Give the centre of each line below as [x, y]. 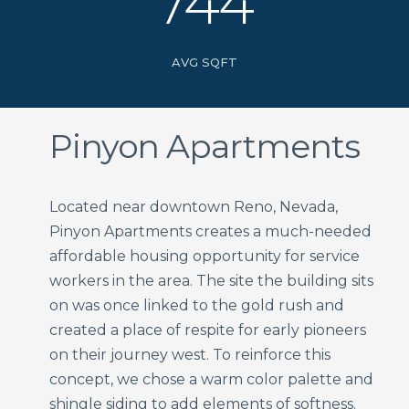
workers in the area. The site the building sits [211, 280]
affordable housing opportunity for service [204, 256]
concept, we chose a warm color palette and [211, 379]
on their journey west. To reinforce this [189, 354]
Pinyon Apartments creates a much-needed [210, 231]
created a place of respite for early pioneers [207, 330]
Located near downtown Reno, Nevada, [193, 206]
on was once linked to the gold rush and [196, 305]
